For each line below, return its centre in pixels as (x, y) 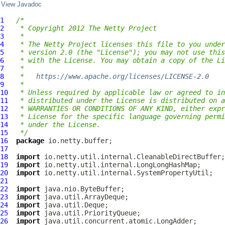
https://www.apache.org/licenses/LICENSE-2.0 (123, 76)
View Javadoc (21, 5)
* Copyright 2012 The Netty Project (86, 28)
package (30, 141)
